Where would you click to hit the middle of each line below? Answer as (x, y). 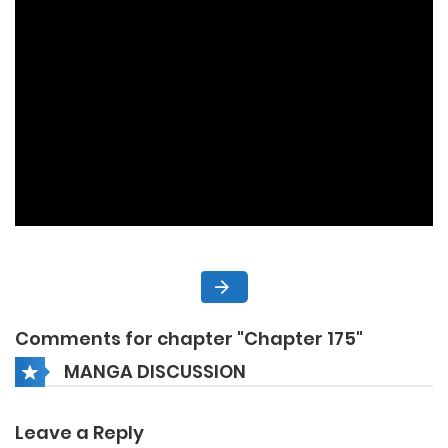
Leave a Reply (79, 433)
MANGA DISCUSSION (155, 371)
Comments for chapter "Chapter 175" (189, 339)
